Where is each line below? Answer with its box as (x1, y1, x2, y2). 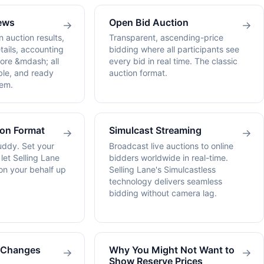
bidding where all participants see (109, 44, 239, 55)
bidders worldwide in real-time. (109, 152, 228, 163)
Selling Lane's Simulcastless (109, 164, 216, 174)
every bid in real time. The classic (109, 56, 237, 67)
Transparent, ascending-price (109, 32, 223, 43)
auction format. (109, 68, 167, 78)
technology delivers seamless (109, 176, 222, 186)
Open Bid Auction (109, 16, 189, 28)
